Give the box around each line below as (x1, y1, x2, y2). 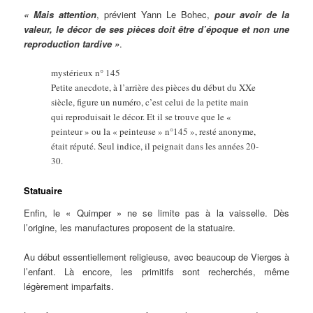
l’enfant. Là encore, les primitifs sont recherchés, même (24, 264, 289, 278)
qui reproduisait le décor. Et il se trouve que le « (51, 110, 232, 123)
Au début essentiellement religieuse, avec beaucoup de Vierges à (24, 249, 289, 263)
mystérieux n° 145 (51, 66, 121, 79)
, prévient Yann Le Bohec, (96, 7, 214, 21)
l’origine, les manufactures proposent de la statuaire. (24, 220, 236, 234)
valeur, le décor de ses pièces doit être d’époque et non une (24, 22, 289, 36)
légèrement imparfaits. (24, 279, 115, 293)
